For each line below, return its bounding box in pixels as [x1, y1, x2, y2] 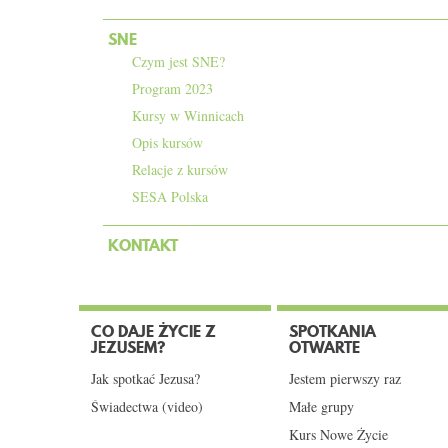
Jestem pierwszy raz [289, 369, 401, 388]
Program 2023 [132, 79, 213, 98]
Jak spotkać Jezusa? [91, 369, 200, 388]
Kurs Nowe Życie [289, 425, 388, 444]
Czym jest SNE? [132, 52, 225, 71]
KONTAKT [108, 234, 178, 256]
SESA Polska [132, 187, 208, 206]
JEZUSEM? [91, 336, 165, 358]
